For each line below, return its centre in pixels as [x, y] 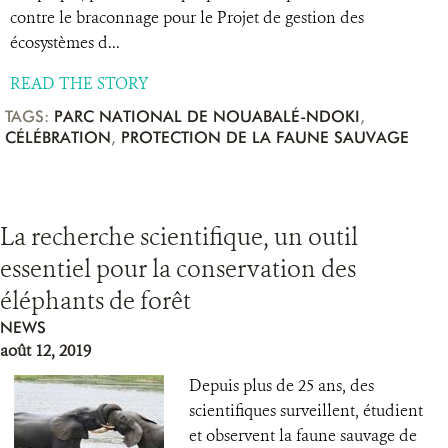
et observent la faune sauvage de [303, 435]
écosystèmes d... [65, 42]
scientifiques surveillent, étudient [306, 410]
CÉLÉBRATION [58, 137]
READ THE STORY [79, 83]
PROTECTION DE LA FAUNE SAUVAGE [265, 137]
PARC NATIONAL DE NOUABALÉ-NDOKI [207, 116]
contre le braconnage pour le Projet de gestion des [187, 17]
